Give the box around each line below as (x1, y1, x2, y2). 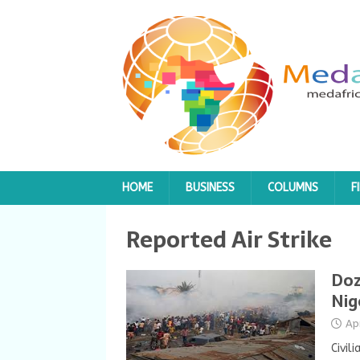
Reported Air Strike (126, 221, 332, 258)
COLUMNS (268, 181, 318, 194)
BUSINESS (186, 181, 235, 194)
